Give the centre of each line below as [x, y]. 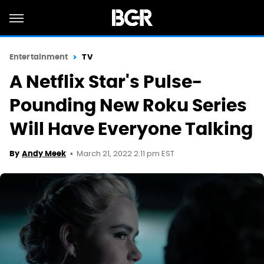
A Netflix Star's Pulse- [106, 82]
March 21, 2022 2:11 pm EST [126, 154]
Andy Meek [44, 154]
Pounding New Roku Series [128, 105]
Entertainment [39, 57]
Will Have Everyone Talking [131, 129]
